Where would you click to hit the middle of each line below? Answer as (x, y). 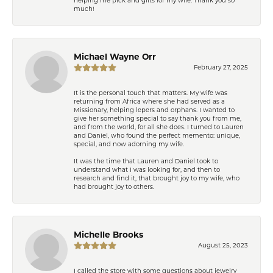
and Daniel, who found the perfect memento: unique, (157, 135)
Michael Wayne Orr (115, 56)
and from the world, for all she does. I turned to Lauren (159, 126)
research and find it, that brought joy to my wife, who (157, 178)
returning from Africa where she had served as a (149, 101)
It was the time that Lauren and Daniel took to (146, 161)
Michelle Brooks (108, 234)
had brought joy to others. (114, 186)
